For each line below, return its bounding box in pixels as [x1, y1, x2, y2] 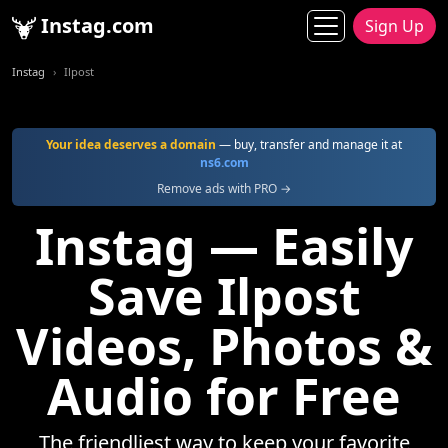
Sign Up [365, 15, 424, 37]
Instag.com [36, 12, 154, 39]
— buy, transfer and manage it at [216, 136, 402, 153]
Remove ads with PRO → [157, 180, 291, 197]
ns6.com [199, 154, 249, 171]
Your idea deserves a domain [46, 136, 216, 153]
